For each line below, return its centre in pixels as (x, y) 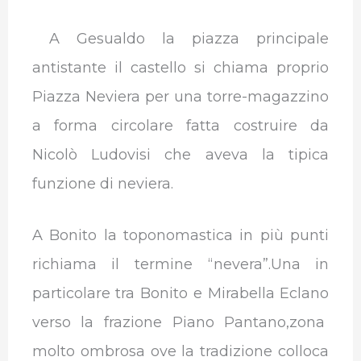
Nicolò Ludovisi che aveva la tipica (180, 154)
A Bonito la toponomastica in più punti (180, 236)
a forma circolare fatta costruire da (180, 125)
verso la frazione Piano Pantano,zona (180, 323)
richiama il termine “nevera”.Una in (180, 265)
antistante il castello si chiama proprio (180, 67)
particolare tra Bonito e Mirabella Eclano (180, 294)
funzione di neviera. (102, 183)
